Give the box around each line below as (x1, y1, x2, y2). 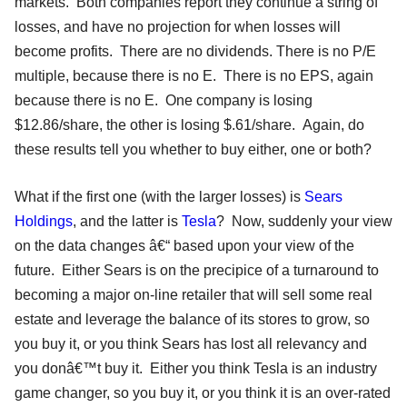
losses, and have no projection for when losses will (15, 18, 341, 35)
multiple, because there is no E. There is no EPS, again (15, 67, 373, 84)
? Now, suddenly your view (216, 213, 392, 229)
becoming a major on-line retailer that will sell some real (15, 286, 372, 303)
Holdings (15, 213, 73, 229)
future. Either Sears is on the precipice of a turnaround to (15, 262, 379, 278)
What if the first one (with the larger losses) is (15, 188, 304, 204)
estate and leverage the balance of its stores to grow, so (15, 311, 370, 327)
